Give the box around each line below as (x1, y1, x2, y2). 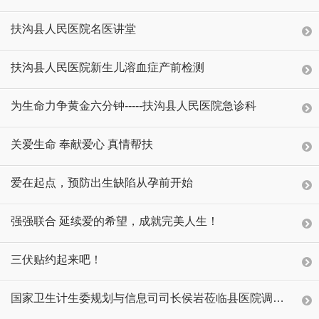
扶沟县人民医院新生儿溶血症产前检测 (11, 61, 204, 73)
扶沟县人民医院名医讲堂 (11, 22, 136, 35)
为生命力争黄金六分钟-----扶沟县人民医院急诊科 (11, 99, 256, 112)
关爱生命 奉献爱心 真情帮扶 (11, 137, 153, 150)
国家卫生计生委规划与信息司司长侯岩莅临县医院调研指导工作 (273, 291, 284, 304)
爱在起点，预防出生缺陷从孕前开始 (11, 176, 193, 189)
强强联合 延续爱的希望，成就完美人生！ (11, 214, 219, 227)
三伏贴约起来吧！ (11, 253, 102, 266)
